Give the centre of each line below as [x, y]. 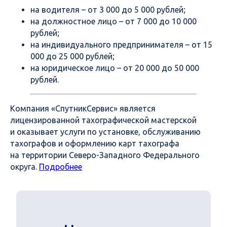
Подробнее [61, 167]
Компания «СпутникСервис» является [83, 109]
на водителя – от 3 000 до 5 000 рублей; [108, 10]
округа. [25, 167]
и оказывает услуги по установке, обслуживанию [105, 132]
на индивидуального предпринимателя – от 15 [121, 45]
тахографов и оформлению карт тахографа [95, 144]
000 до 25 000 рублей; [72, 56]
